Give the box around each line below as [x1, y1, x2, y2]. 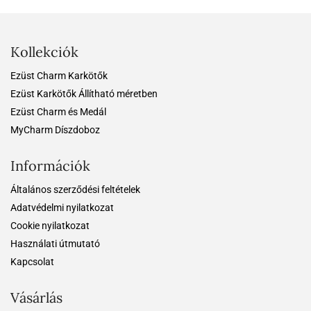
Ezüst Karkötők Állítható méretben [10, 87, 158, 99]
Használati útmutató [10, 237, 100, 249]
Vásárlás [10, 288, 62, 306]
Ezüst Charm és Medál [10, 106, 106, 117]
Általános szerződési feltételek [10, 183, 140, 195]
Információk [10, 156, 90, 174]
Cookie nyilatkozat [10, 219, 90, 231]
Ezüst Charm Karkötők [10, 69, 108, 81]
